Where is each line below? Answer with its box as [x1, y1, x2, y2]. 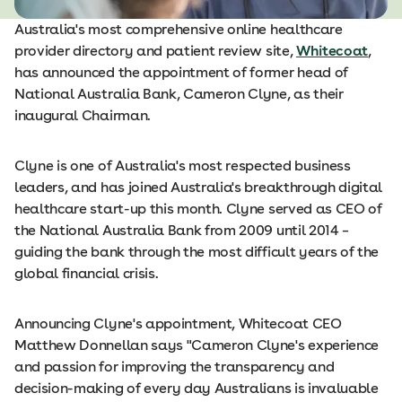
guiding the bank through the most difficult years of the [14, 242, 380, 260]
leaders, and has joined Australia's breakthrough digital [14, 178, 383, 196]
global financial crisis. [14, 264, 159, 282]
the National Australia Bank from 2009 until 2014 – [14, 221, 349, 239]
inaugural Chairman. [14, 106, 151, 124]
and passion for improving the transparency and [14, 357, 335, 375]
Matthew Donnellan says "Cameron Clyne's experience [14, 336, 379, 354]
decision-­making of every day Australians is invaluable [14, 379, 379, 397]
